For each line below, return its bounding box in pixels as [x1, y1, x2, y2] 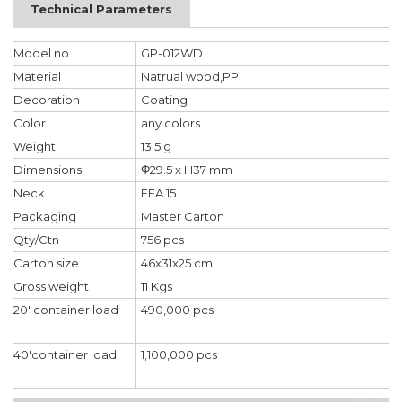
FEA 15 [141, 186, 177, 201]
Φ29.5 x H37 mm [141, 162, 233, 178]
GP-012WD [141, 46, 204, 61]
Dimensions [13, 162, 83, 178]
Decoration [13, 92, 81, 108]
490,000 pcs [141, 302, 214, 318]
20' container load [13, 302, 119, 318]
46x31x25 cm [141, 256, 214, 271]
